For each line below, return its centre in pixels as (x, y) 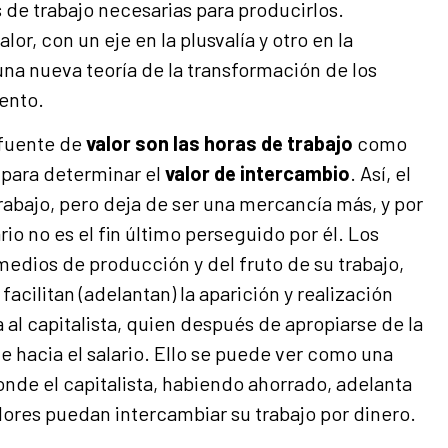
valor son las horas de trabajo (219, 143)
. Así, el (380, 173)
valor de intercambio (257, 173)
